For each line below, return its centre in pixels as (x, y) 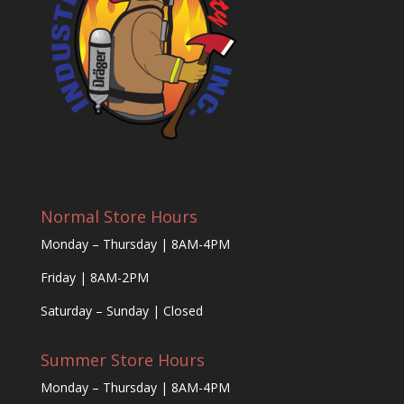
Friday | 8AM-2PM (94, 278)
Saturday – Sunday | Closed (121, 311)
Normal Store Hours (119, 217)
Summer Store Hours (122, 360)
